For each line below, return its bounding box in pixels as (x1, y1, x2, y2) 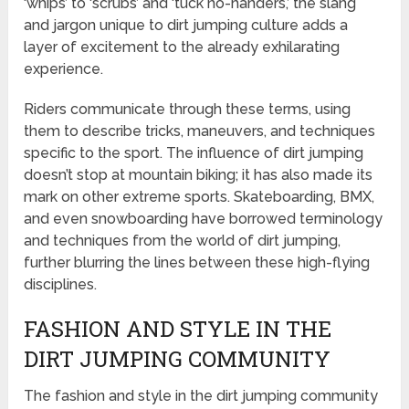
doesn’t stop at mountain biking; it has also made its (24, 165, 373, 184)
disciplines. (24, 275, 98, 293)
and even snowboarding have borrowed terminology (24, 209, 383, 227)
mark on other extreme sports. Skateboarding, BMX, (24, 187, 375, 205)
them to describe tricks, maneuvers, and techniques (24, 121, 376, 140)
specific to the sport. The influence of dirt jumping (24, 143, 364, 162)
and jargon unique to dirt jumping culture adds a (24, 16, 349, 34)
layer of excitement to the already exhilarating (24, 37, 341, 56)
